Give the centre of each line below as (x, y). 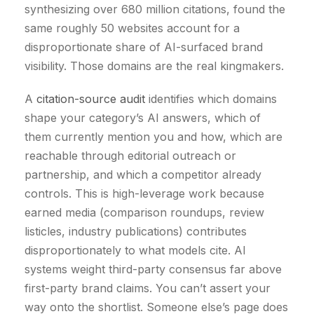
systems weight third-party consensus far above (153, 269)
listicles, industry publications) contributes (136, 232)
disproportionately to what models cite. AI (135, 251)
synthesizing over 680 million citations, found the (155, 9)
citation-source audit (91, 99)
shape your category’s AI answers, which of (143, 118)
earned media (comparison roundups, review (144, 213)
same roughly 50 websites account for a (132, 28)
